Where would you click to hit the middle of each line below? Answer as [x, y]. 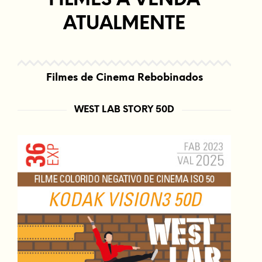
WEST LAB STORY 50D [124, 109]
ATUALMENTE [124, 24]
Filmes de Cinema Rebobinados [124, 77]
